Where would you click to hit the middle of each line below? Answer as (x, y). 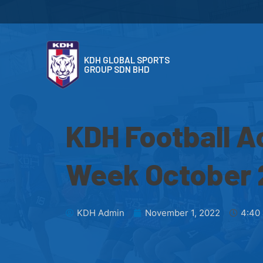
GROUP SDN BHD (117, 69)
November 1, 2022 (183, 213)
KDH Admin (101, 213)
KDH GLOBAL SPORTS (127, 60)
